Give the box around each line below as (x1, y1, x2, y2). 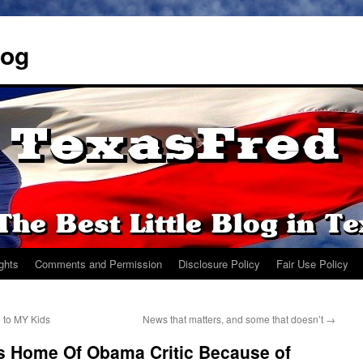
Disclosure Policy (178, 256, 260, 271)
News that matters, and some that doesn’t (143, 312, 326, 326)
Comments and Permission (35, 256, 162, 271)
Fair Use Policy (276, 256, 348, 271)
